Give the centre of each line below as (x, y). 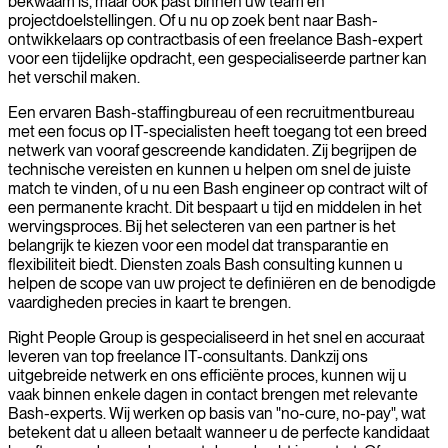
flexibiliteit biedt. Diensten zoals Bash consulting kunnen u (205, 264)
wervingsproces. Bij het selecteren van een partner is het (202, 226)
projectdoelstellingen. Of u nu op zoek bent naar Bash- (193, 20)
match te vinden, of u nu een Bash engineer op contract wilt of (217, 188)
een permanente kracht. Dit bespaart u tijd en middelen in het (215, 207)
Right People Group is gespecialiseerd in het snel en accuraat (216, 337)
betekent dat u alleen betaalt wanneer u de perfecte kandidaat (219, 432)
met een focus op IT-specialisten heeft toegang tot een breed (217, 131)
